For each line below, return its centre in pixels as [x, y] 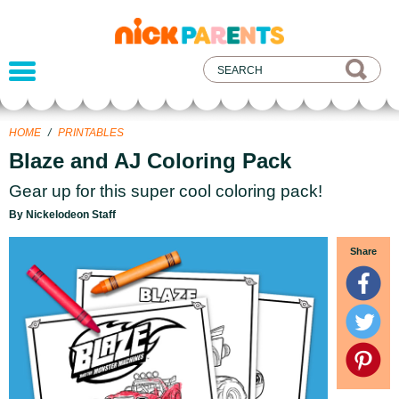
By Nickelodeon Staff [62, 215]
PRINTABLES [91, 133]
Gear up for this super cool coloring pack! [166, 191]
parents [159, 50]
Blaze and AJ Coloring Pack [150, 161]
